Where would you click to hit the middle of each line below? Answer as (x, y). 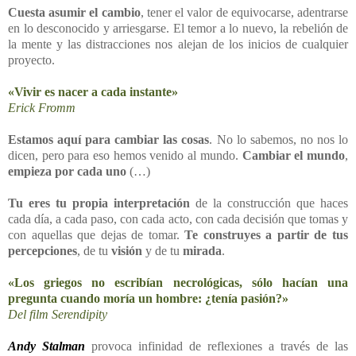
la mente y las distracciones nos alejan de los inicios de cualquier (178, 44)
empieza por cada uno (67, 171)
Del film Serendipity (58, 314)
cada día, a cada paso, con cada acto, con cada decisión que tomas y (178, 219)
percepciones (43, 250)
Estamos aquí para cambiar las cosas (109, 139)
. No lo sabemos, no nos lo (279, 139)
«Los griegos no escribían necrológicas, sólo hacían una (178, 282)
